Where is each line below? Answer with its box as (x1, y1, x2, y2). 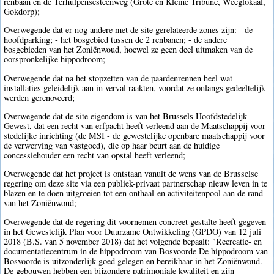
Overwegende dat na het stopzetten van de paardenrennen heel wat (4, 72, 233, 84)
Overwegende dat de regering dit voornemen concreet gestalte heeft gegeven (4, 215, 267, 228)
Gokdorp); (4, 5, 40, 17)
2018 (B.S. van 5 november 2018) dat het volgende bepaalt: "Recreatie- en (4, 235, 262, 247)
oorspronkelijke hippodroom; (4, 53, 106, 65)
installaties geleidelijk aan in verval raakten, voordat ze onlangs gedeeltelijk (4, 81, 266, 94)
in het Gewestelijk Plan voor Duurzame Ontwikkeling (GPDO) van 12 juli (4, 225, 262, 237)
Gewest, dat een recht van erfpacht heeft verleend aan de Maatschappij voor (4, 120, 266, 132)
